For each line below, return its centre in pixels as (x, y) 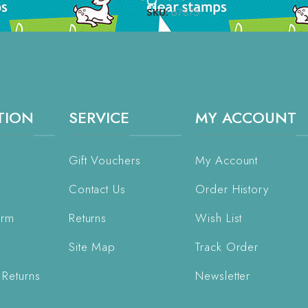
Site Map (92, 246)
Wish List (219, 218)
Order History (232, 189)
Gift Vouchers (104, 160)
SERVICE (99, 117)
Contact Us (97, 189)
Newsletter (223, 275)
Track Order (227, 246)
